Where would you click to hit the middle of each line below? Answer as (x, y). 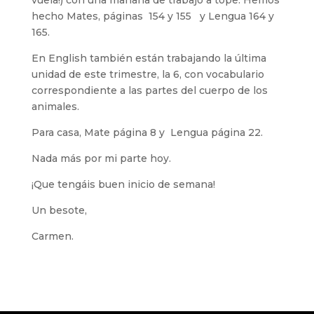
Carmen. (52, 236)
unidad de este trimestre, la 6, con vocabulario (148, 74)
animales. (55, 107)
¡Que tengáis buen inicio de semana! (123, 184)
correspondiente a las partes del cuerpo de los (149, 90)
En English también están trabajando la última (149, 58)
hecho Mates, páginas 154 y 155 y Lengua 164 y (152, 16)
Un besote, (59, 210)
